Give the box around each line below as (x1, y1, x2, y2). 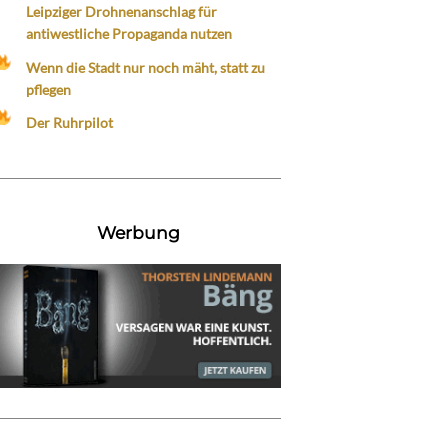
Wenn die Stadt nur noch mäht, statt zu (25, 58, 265, 76)
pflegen (25, 80, 71, 98)
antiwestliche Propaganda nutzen (25, 25, 232, 43)
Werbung (96, 221, 180, 243)
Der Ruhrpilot (25, 113, 113, 131)
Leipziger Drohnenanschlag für (25, 3, 217, 21)
